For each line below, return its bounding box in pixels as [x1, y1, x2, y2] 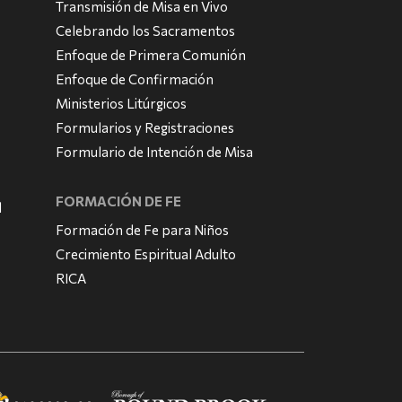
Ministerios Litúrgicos [56, 95, 188, 112]
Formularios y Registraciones [56, 119, 235, 136]
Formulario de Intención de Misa [56, 144, 254, 161]
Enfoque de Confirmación [56, 71, 214, 88]
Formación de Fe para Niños [56, 222, 230, 239]
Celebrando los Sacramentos [56, 22, 236, 39]
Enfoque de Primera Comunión [56, 47, 247, 64]
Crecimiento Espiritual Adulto [56, 246, 237, 263]
